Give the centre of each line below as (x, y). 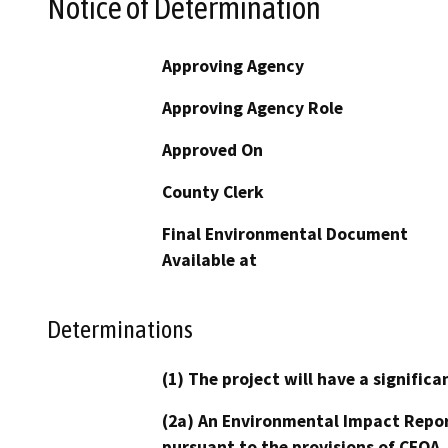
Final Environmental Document (285, 233)
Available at (209, 259)
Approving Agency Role (252, 107)
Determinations (120, 329)
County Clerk (213, 191)
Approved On (212, 149)
